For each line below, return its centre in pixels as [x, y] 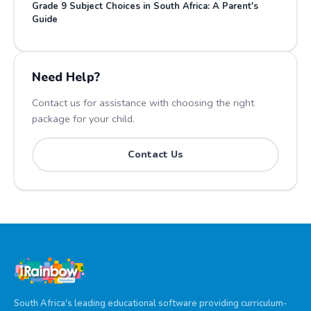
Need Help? [66, 77]
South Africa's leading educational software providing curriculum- [151, 303]
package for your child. [83, 119]
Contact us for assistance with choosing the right [143, 103]
